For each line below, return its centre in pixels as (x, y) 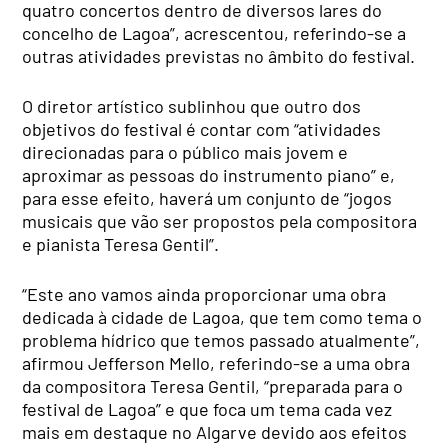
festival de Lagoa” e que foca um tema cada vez (207, 408)
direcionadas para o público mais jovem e (185, 151)
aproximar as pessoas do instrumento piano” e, (209, 174)
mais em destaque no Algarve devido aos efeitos (215, 431)
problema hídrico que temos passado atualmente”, (221, 339)
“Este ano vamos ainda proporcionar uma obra (204, 293)
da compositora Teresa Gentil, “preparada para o (213, 385)
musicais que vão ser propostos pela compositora (220, 220)
